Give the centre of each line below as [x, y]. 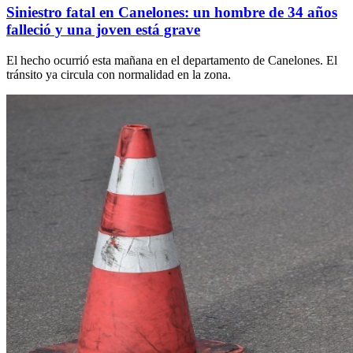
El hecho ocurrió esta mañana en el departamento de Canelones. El [172, 61]
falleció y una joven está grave [103, 30]
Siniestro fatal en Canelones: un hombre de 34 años [172, 13]
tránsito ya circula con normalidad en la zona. [119, 75]
